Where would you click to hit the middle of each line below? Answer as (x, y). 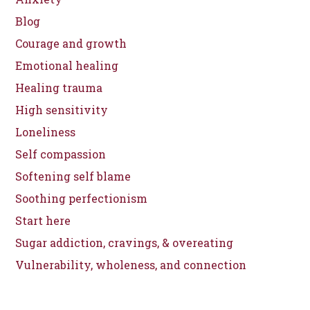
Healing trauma (59, 88)
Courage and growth (71, 43)
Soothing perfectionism (82, 198)
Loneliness (46, 132)
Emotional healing (67, 65)
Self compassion (61, 154)
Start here (43, 220)
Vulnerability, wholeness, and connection (131, 265)
